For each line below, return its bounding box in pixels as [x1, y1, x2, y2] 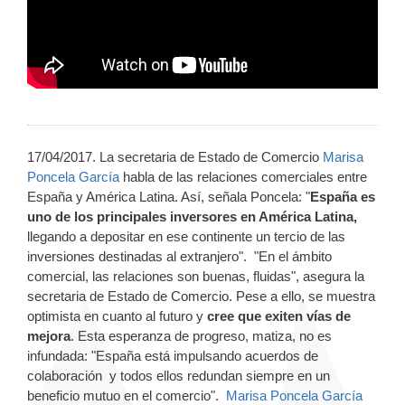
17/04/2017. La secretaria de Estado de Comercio [27, 148, 323, 165]
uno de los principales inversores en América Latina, [27, 208, 357, 224]
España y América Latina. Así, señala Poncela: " [27, 188, 310, 204]
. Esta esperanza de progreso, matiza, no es [71, 327, 332, 344]
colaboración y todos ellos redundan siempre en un [27, 367, 330, 383]
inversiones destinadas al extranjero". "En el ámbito [27, 248, 332, 264]
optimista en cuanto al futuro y [27, 307, 203, 324]
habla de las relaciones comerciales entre [119, 168, 367, 184]
